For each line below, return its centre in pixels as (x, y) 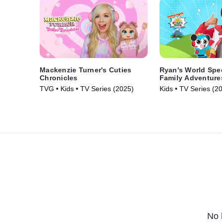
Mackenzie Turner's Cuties (86, 70)
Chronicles (59, 78)
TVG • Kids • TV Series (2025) (87, 89)
